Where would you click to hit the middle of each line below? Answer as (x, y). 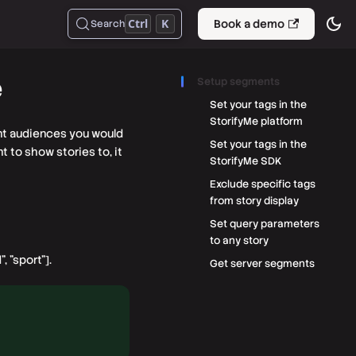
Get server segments (262, 263)
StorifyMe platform (256, 121)
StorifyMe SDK (246, 161)
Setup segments (238, 81)
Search (108, 23)
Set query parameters (265, 224)
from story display (254, 201)
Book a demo (249, 23)
